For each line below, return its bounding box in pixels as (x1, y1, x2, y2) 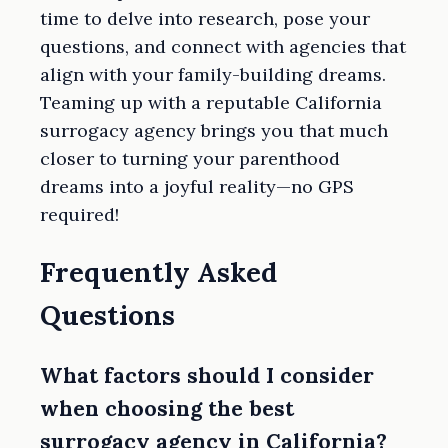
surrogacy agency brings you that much (40, 118, 388, 142)
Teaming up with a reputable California (40, 90, 382, 114)
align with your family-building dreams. (40, 62, 386, 86)
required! (40, 202, 119, 226)
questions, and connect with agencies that (40, 34, 406, 58)
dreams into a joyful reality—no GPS (40, 174, 354, 198)
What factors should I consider (40, 362, 374, 390)
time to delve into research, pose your (40, 6, 370, 30)
